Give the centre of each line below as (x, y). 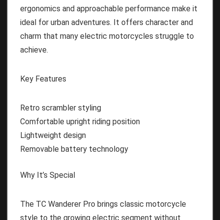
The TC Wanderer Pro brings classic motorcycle (103, 204)
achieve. (34, 50)
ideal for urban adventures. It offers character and (107, 22)
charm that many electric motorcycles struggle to (107, 36)
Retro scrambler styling (61, 108)
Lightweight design (53, 135)
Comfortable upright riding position (80, 121)
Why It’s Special (48, 175)
